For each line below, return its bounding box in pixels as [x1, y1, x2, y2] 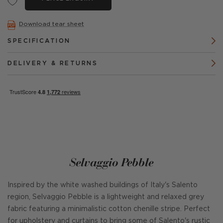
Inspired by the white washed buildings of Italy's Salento [7, 182, 198, 188]
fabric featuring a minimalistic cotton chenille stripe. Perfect [7, 206, 210, 212]
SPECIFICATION [7, 38, 71, 44]
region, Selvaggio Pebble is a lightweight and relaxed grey [7, 194, 204, 200]
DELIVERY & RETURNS [7, 61, 98, 66]
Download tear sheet [19, 21, 84, 27]
